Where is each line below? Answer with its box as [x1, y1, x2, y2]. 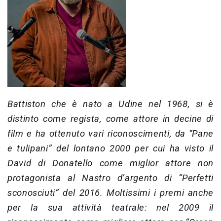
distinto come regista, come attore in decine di [7, 113, 214, 124]
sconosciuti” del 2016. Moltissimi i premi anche [7, 187, 214, 198]
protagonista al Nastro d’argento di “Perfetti [7, 172, 214, 184]
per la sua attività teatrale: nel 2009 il [7, 202, 214, 213]
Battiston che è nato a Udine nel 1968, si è [7, 98, 214, 110]
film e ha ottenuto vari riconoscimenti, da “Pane [7, 128, 214, 139]
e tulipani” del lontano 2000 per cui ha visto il [7, 143, 214, 154]
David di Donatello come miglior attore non [7, 157, 214, 169]
